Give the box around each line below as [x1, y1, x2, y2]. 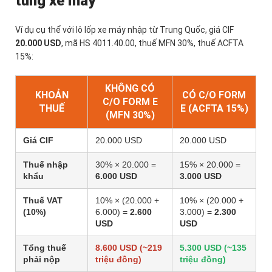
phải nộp [23, 254, 60, 265]
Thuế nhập [23, 160, 68, 170]
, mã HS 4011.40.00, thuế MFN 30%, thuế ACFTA [61, 38, 243, 49]
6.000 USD [95, 171, 137, 182]
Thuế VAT [23, 195, 63, 206]
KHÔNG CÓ [105, 83, 155, 95]
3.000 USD [180, 171, 222, 182]
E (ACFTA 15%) [180, 103, 248, 115]
